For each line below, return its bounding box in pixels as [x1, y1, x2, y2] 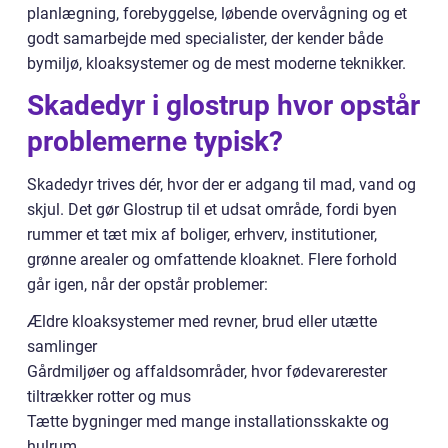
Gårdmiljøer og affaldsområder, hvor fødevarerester [27, 362, 387, 381]
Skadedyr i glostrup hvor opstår [27, 89, 420, 122]
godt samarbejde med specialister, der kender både [27, 29, 383, 48]
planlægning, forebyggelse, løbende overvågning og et [27, 4, 407, 23]
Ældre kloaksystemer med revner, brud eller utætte [27, 312, 377, 331]
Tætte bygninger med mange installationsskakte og [27, 412, 389, 431]
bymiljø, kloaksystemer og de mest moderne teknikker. [27, 54, 406, 73]
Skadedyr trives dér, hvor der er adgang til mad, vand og [27, 175, 416, 194]
